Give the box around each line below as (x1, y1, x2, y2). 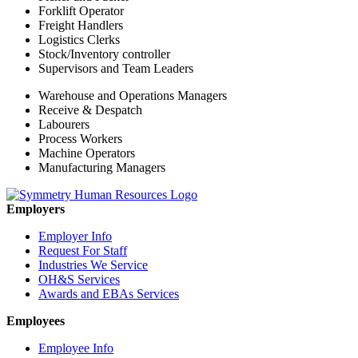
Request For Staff (38, 244, 127, 258)
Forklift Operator (38, 4, 124, 18)
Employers (6, 202, 65, 217)
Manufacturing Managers (38, 161, 165, 175)
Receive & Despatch (38, 103, 142, 117)
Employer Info (38, 229, 112, 244)
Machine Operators (38, 146, 135, 161)
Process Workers (38, 132, 122, 146)
